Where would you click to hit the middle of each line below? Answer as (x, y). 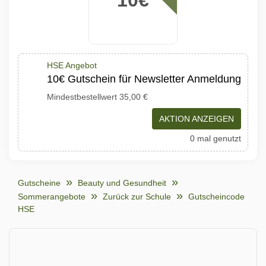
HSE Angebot (72, 65)
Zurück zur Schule (137, 197)
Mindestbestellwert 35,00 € (97, 97)
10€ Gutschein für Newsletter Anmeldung (144, 79)
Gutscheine (39, 183)
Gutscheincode (216, 197)
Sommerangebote (52, 197)
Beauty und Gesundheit (122, 183)
